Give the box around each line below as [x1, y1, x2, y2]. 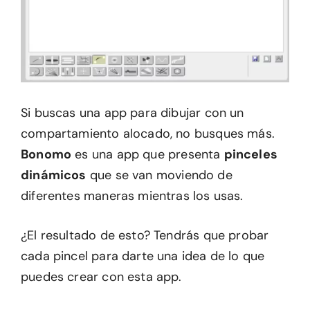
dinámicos [21, 167, 86, 184]
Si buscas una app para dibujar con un [21, 104, 244, 122]
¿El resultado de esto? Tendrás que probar [21, 227, 269, 244]
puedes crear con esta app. [21, 268, 182, 286]
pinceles [224, 146, 278, 163]
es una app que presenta [71, 146, 224, 163]
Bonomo [21, 146, 72, 163]
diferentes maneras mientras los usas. [21, 188, 244, 205]
